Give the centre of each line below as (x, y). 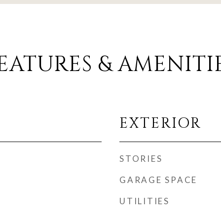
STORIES (141, 159)
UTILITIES (145, 201)
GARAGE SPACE (158, 180)
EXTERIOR (161, 124)
